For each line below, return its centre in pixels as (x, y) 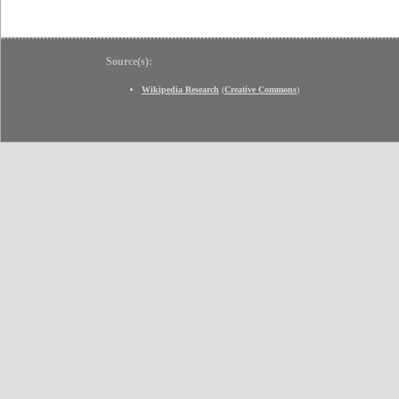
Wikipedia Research (180, 90)
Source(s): (129, 62)
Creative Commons (261, 90)
